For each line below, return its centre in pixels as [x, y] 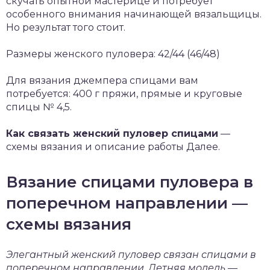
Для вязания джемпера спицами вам [102, 80]
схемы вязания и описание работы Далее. [113, 147]
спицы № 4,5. [39, 107]
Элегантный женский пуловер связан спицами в [131, 255]
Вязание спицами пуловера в [130, 182]
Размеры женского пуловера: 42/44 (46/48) [113, 54]
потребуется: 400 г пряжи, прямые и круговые [124, 94]
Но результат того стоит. [66, 27]
